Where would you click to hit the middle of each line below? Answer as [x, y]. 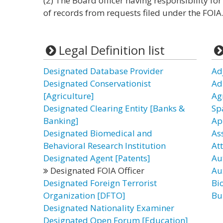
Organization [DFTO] [84, 195]
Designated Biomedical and [98, 133]
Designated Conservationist [97, 83]
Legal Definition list [111, 50]
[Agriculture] [69, 96]
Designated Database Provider [103, 71]
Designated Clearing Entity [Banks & [114, 108]
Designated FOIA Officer [96, 170]
